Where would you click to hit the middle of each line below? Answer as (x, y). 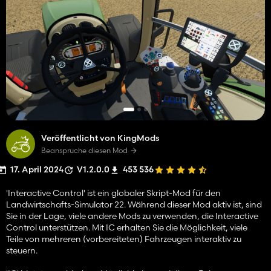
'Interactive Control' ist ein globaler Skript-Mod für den (113, 193)
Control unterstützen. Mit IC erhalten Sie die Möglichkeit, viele (127, 227)
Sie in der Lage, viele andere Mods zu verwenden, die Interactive (132, 216)
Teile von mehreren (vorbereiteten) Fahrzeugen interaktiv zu (124, 239)
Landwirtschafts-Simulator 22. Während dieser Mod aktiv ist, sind (134, 204)
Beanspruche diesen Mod (84, 150)
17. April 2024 (37, 169)
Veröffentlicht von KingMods (100, 138)
